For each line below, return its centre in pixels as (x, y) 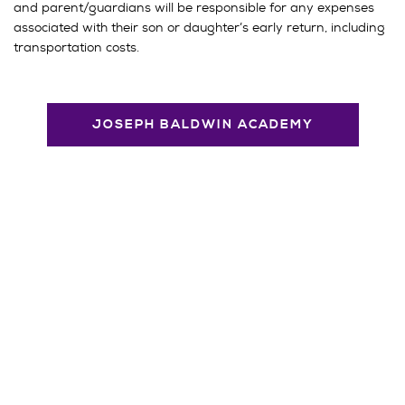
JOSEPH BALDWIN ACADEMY (202, 125)
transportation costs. (76, 47)
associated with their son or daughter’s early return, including (199, 27)
